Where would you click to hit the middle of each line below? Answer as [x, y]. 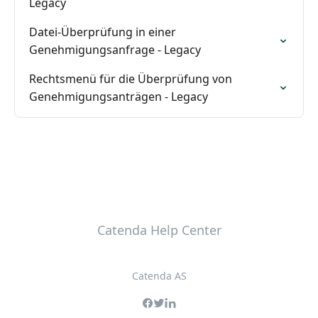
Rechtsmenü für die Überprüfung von [131, 79]
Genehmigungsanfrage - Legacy [115, 50]
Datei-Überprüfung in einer [103, 32]
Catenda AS [159, 276]
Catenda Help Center [159, 230]
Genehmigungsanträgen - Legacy [119, 97]
